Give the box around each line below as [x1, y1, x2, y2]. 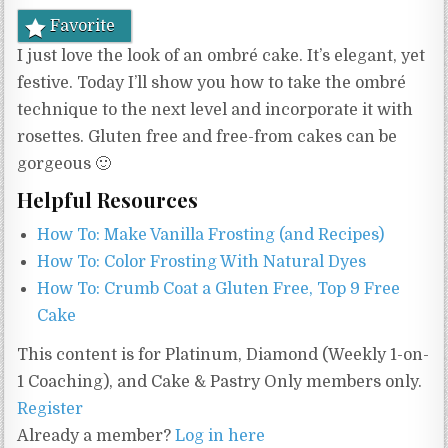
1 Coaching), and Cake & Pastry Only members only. [17, 373, 423, 392]
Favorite [50, 17, 116, 36]
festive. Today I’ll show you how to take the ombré [17, 74, 407, 93]
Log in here [175, 427, 266, 446]
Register [17, 400, 84, 419]
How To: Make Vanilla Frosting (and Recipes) [37, 226, 385, 245]
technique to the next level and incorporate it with [17, 101, 414, 120]
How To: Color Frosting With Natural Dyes [37, 253, 367, 272]
